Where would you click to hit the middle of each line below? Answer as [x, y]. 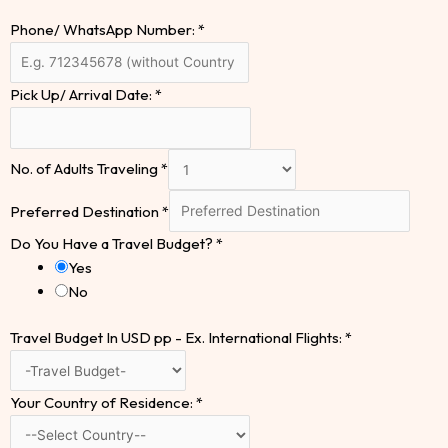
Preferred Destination [86, 211]
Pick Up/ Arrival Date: [82, 95]
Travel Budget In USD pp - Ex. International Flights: [177, 338]
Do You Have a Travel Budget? [113, 243]
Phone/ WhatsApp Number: [104, 29]
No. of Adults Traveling [85, 169]
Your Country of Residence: [103, 402]
